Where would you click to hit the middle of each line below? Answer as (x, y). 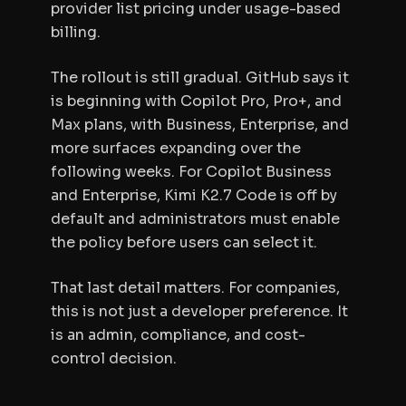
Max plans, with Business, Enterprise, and (200, 125)
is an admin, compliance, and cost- (178, 335)
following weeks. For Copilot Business (191, 172)
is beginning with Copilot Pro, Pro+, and (196, 101)
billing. (76, 32)
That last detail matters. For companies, (195, 288)
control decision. (114, 358)
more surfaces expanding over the (176, 148)
